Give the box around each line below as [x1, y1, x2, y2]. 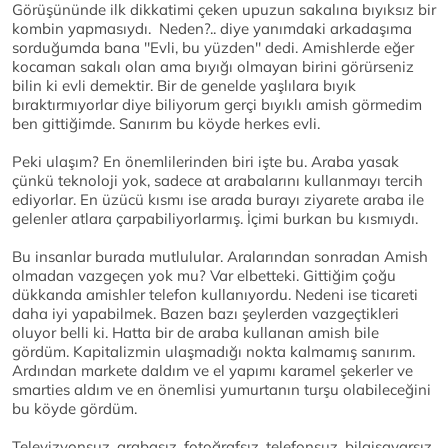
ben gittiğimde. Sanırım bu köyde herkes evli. [12, 114, 320, 134]
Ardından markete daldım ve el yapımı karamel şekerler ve [12, 361, 413, 381]
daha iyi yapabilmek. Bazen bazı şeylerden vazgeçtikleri [12, 304, 399, 324]
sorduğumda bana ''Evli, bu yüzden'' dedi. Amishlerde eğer [12, 38, 414, 58]
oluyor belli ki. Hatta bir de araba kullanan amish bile [12, 323, 379, 343]
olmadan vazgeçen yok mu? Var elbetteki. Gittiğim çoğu [12, 266, 396, 286]
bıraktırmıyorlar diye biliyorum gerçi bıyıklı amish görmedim [12, 95, 422, 115]
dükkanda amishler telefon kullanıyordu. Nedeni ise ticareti [12, 285, 418, 305]
